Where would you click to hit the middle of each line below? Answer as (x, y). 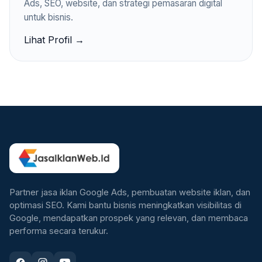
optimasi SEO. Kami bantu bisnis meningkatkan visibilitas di (125, 206)
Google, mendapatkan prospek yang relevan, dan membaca (129, 218)
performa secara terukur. (59, 231)
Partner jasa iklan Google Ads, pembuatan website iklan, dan (130, 193)
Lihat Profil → (54, 40)
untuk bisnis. (49, 18)
